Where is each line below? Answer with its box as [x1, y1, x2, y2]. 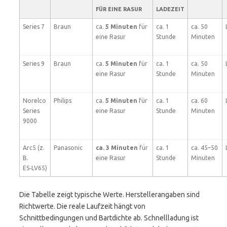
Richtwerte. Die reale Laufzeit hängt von [19, 202, 145, 210]
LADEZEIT [156, 6, 184, 12]
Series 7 [23, 23, 45, 30]
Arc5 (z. [23, 144, 45, 151]
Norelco [23, 97, 46, 104]
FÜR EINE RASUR [96, 6, 142, 12]
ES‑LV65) [23, 165, 47, 171]
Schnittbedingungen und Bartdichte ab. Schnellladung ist [19, 214, 199, 222]
